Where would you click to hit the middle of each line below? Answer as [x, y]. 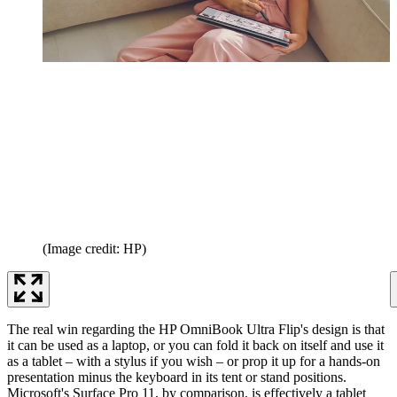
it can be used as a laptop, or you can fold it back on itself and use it [195, 345]
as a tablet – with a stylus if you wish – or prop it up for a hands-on [194, 361]
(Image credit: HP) [94, 248]
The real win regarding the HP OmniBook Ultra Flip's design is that [196, 329]
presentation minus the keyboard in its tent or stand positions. [177, 377]
